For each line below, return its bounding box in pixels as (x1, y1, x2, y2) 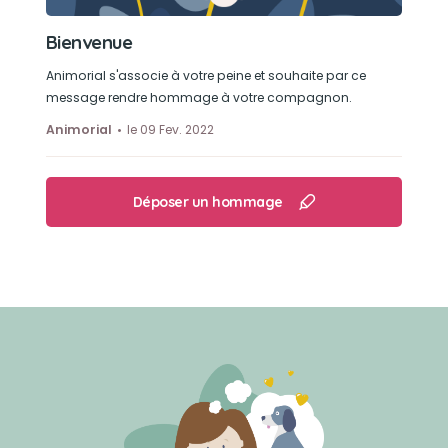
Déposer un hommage (132, 193, 283, 211)
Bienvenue (45, 31, 133, 54)
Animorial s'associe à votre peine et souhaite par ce (45, 67, 366, 84)
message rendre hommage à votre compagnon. (45, 89, 352, 106)
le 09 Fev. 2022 (126, 121, 214, 138)
